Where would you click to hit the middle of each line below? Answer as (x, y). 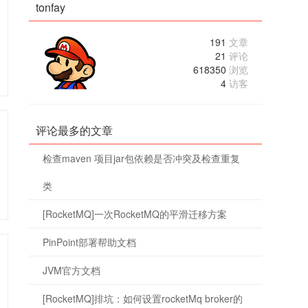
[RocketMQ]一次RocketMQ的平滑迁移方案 (135, 214)
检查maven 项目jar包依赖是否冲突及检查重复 (142, 158)
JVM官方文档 (72, 270)
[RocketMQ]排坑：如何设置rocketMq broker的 (143, 298)
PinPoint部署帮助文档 (90, 242)
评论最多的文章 (75, 130)
